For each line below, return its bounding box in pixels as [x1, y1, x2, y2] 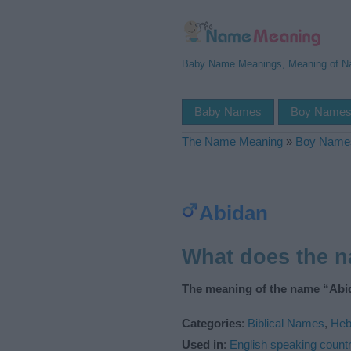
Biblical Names [248, 316, 324, 330]
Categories [182, 316, 241, 330]
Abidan [199, 201, 268, 225]
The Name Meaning [182, 135, 283, 148]
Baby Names [194, 105, 262, 118]
